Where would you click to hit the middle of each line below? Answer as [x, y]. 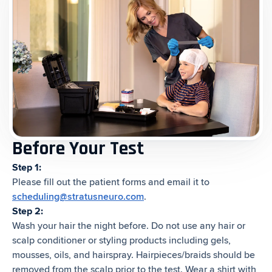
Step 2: [28, 211]
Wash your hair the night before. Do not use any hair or [129, 226]
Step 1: [27, 167]
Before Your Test [78, 148]
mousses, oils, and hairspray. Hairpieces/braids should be [134, 255]
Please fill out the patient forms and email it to [111, 182]
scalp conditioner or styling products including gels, [121, 240]
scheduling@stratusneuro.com [78, 196]
